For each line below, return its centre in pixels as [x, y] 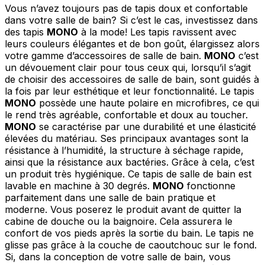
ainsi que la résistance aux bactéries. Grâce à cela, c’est [130, 162]
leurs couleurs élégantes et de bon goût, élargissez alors [132, 43]
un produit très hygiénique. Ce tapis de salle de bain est [128, 174]
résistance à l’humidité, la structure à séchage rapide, [124, 150]
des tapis [26, 32]
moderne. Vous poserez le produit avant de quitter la [123, 209]
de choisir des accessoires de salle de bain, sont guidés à [132, 79]
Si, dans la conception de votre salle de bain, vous [118, 256]
